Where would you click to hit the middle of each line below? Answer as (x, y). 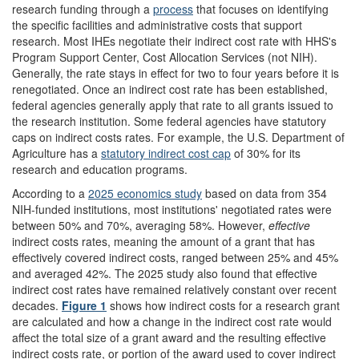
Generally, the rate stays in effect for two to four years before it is (175, 73)
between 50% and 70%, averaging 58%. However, (140, 225)
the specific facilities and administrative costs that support (157, 24)
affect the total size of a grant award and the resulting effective (169, 337)
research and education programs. (100, 169)
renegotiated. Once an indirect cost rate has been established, (170, 89)
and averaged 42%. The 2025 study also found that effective (165, 273)
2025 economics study (145, 193)
